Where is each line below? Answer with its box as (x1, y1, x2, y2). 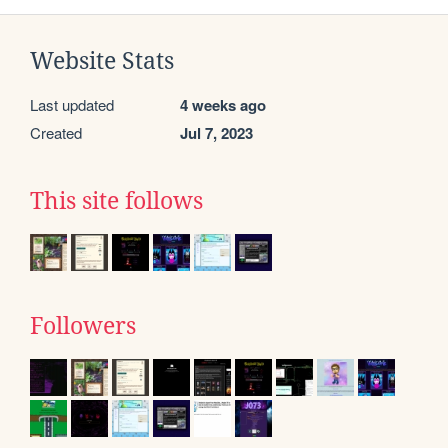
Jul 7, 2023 (180, 121, 253, 144)
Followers (30, 312, 136, 339)
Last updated (30, 93, 114, 115)
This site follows (30, 187, 203, 214)
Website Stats (30, 47, 174, 74)
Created (30, 121, 82, 143)
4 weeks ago (180, 93, 266, 116)
